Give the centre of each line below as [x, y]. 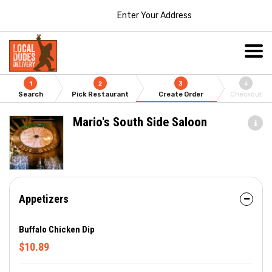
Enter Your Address [154, 15]
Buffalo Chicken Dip [57, 229]
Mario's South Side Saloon [140, 122]
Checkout [246, 94]
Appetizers [44, 199]
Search [30, 94]
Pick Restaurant [100, 94]
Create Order [181, 94]
